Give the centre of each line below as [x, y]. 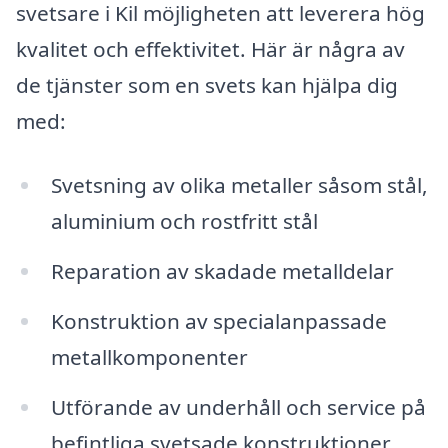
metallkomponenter [149, 356]
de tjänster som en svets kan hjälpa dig [207, 85]
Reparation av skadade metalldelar [222, 270]
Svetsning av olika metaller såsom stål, [239, 185]
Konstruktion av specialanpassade [218, 320]
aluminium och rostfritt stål [184, 221]
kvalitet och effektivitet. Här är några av [210, 49]
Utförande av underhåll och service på [238, 406]
